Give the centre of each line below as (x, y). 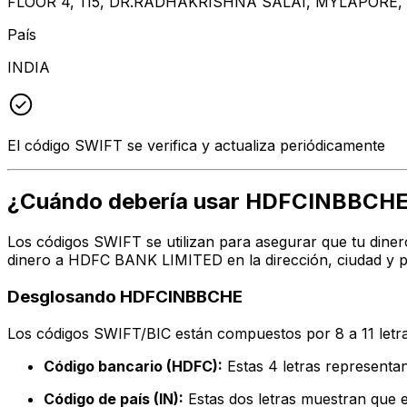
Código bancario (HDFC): (133, 366)
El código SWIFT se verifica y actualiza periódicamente (196, 145)
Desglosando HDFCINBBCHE (125, 297)
